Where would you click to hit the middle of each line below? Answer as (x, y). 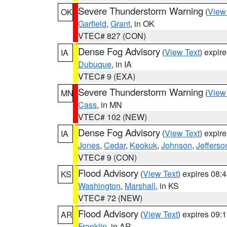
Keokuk (143, 145)
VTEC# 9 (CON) (107, 157)
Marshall (140, 186)
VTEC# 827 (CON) (112, 36)
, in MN (109, 105)
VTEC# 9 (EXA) (107, 76)
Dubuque (95, 64)
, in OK (142, 24)
